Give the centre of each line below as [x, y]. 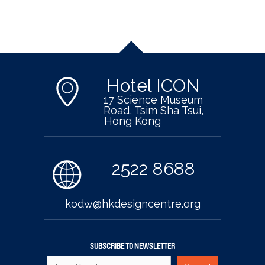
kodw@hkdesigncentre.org [132, 204]
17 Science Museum [153, 100]
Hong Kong [132, 121]
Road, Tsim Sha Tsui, [153, 110]
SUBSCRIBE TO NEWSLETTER [132, 247]
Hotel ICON [153, 85]
